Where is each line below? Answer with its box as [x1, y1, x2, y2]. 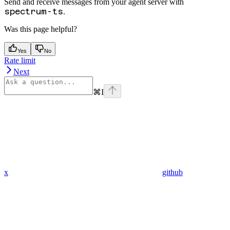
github [162, 168, 183, 177]
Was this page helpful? [4, 25, 77, 34]
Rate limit [4, 56, 35, 65]
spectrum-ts [4, 7, 63, 17]
